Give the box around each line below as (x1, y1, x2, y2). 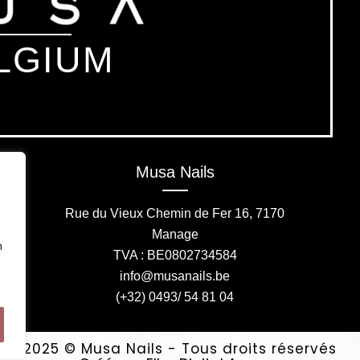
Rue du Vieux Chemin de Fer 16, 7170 (65, 206, 285, 220)
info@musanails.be (120, 268, 231, 283)
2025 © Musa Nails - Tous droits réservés (23, 338, 337, 358)
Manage (151, 227, 198, 241)
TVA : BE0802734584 (112, 247, 237, 262)
